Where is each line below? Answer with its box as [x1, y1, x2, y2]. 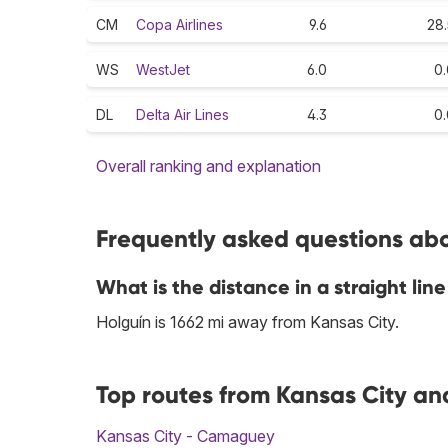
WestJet [136, 61, 190, 79]
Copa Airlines [136, 16, 223, 34]
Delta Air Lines [136, 106, 229, 124]
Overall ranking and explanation [96, 156, 321, 177]
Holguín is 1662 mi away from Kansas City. [96, 312, 399, 333]
